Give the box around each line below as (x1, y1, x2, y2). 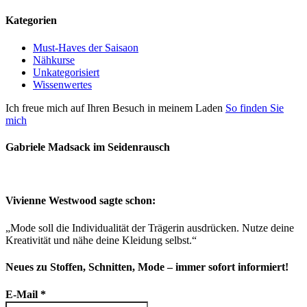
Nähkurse (33, 53, 75, 66)
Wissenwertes (33, 78, 92, 90)
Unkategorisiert (33, 66, 99, 78)
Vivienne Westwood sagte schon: (5, 195, 156, 207)
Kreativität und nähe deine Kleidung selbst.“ (5, 234, 197, 246)
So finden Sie (225, 101, 284, 114)
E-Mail (5, 288, 40, 301)
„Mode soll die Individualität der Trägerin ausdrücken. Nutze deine (5, 221, 294, 234)
